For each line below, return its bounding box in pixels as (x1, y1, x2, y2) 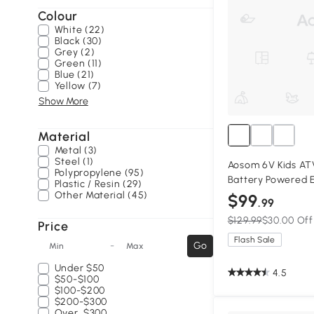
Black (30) (54, 35, 102, 47)
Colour (37, 8, 78, 24)
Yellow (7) (54, 80, 102, 92)
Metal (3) (54, 144, 98, 156)
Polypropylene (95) (54, 167, 144, 179)
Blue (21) (54, 69, 95, 81)
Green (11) (54, 57, 102, 69)
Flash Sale (233, 235, 275, 245)
